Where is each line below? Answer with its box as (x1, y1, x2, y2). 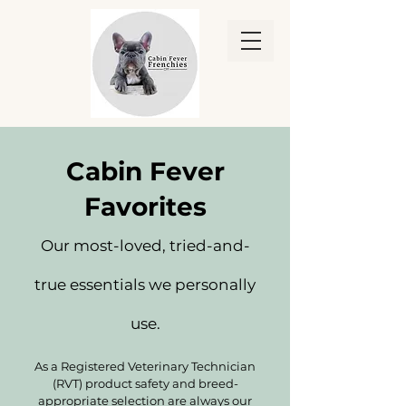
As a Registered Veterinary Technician (34, 359, 256, 373)
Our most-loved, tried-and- (40, 237, 250, 255)
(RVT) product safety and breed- (52, 376, 238, 391)
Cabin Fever (65, 156, 225, 187)
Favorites (83, 191, 207, 222)
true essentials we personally (34, 275, 256, 294)
